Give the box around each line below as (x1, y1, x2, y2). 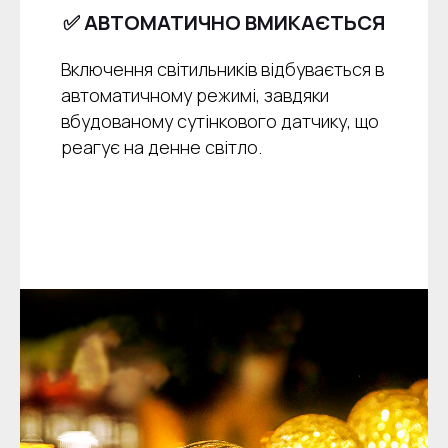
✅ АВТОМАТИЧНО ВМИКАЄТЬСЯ (62, 9, 385, 37)
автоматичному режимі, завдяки (60, 83, 329, 108)
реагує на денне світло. (60, 135, 262, 160)
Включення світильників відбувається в (60, 57, 384, 82)
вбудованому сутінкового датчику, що (60, 109, 379, 134)
